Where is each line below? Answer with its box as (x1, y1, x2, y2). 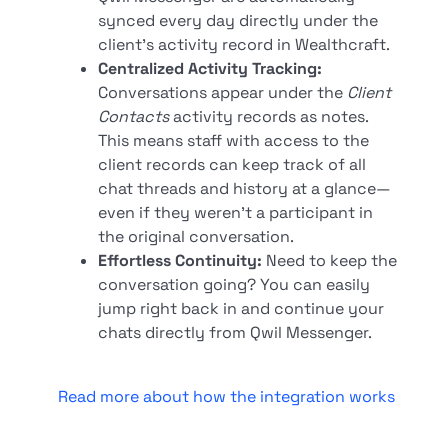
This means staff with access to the (98, 130, 370, 152)
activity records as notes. (169, 106, 369, 128)
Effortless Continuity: (98, 250, 263, 272)
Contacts (98, 106, 170, 128)
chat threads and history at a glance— (98, 178, 392, 200)
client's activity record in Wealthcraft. (98, 34, 391, 56)
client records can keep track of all (98, 154, 367, 176)
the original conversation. (98, 226, 295, 248)
